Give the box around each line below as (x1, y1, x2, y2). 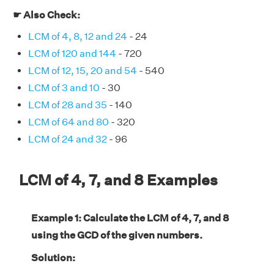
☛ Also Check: (13, 9, 80, 21)
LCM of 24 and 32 (28, 133, 107, 146)
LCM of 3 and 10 (28, 82, 100, 94)
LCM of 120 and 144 (28, 48, 116, 60)
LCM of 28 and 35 (28, 99, 107, 111)
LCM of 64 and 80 (28, 116, 109, 128)
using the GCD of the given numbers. (31, 229, 202, 242)
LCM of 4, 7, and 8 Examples (19, 171, 218, 189)
